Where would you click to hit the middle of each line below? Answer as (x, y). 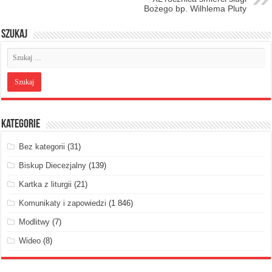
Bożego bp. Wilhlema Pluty (195, 8)
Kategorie (21, 124)
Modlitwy (35, 222)
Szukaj (15, 34)
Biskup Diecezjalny (53, 165)
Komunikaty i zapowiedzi (63, 203)
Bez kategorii (42, 146)
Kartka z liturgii (46, 184)
